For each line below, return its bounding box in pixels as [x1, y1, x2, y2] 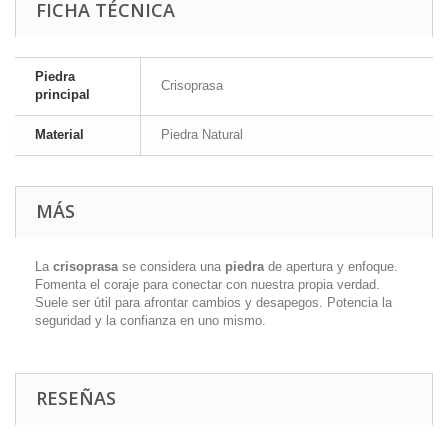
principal [35, 87, 90, 102]
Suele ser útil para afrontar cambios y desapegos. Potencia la [35, 295, 392, 310]
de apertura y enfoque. [264, 259, 398, 274]
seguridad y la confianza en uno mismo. [35, 313, 266, 328]
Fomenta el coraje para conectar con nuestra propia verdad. [35, 277, 380, 292]
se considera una [118, 259, 225, 274]
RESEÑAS [36, 386, 116, 410]
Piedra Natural [161, 127, 243, 142]
